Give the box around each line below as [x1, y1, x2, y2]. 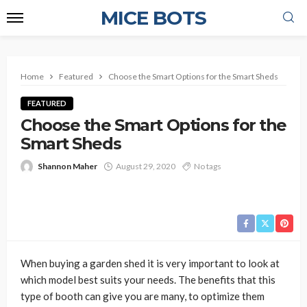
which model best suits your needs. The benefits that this [21, 273, 275, 286]
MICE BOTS [101, 6, 206, 29]
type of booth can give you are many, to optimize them [21, 290, 265, 302]
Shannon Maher [38, 161, 97, 171]
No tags [194, 161, 221, 171]
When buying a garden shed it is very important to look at [21, 257, 280, 269]
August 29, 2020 [116, 161, 175, 171]
